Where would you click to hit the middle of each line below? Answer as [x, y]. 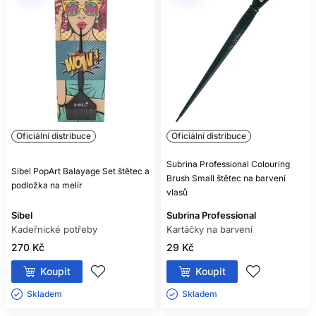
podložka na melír [47, 185]
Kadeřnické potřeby [54, 229]
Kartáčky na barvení [209, 229]
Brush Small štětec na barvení [226, 178]
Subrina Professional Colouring [228, 164]
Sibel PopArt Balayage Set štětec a [80, 171]
